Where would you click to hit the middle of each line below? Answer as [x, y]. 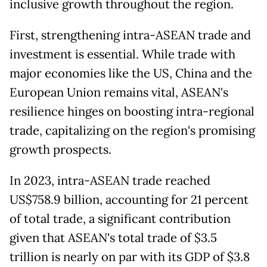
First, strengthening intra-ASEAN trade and [130, 35]
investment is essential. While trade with [122, 54]
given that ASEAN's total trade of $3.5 [113, 237]
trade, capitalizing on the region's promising [132, 130]
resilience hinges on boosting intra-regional [132, 111]
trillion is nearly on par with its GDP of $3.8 [130, 257]
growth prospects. [60, 149]
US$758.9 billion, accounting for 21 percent [129, 199]
